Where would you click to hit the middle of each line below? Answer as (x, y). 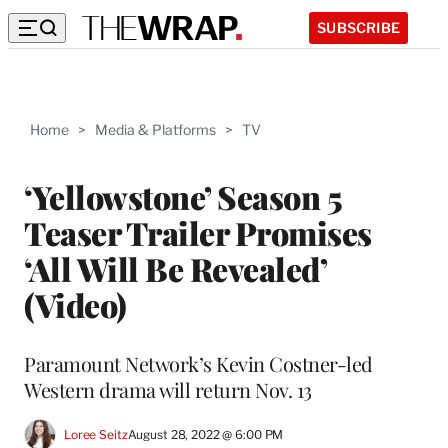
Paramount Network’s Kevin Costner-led (198, 363)
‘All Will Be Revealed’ (175, 268)
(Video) (75, 304)
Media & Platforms (155, 129)
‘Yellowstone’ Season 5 (182, 196)
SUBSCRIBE (358, 27)
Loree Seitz (96, 435)
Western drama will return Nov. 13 (168, 389)
